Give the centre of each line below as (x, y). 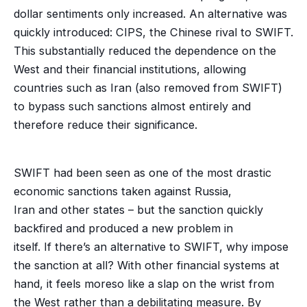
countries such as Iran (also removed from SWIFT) (148, 87)
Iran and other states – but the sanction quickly (138, 210)
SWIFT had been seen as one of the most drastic (142, 173)
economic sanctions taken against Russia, (122, 191)
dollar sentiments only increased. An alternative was (150, 13)
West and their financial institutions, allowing (130, 69)
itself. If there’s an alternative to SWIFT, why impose (151, 247)
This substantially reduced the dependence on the (145, 50)
